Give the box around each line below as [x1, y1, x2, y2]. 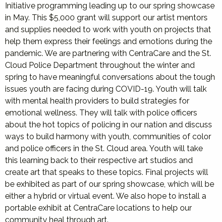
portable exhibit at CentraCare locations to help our [5, 203, 192, 213]
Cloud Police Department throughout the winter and [5, 60, 195, 70]
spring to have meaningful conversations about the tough [5, 72, 215, 82]
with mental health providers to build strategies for [5, 96, 189, 106]
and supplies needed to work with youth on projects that [5, 25, 211, 34]
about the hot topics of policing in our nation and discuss [5, 120, 212, 129]
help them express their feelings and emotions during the [5, 37, 212, 46]
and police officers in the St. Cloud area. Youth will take [5, 144, 203, 153]
